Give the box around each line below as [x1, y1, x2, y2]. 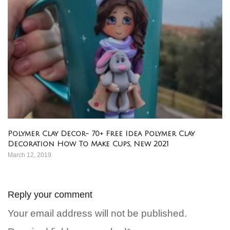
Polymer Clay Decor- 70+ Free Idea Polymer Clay [8, 129, 195, 138]
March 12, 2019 [8, 151, 51, 159]
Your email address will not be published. [8, 207, 187, 219]
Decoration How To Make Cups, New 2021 [8, 140, 169, 148]
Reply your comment [8, 189, 92, 200]
